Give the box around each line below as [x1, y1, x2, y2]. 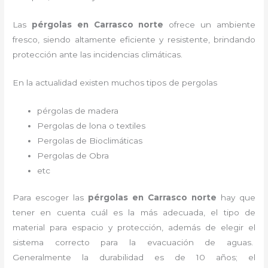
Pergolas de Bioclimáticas [37, 135, 143, 145]
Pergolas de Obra [37, 150, 112, 160]
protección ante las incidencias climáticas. [13, 50, 188, 60]
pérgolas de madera [37, 105, 121, 115]
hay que [220, 193, 255, 203]
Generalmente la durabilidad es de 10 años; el [13, 252, 255, 263]
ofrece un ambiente [163, 20, 255, 30]
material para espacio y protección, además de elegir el [13, 223, 255, 233]
